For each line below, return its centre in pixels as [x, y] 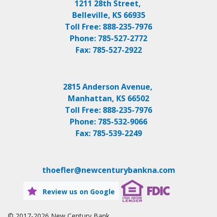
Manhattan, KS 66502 [108, 99]
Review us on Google [78, 192]
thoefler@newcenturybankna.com [108, 170]
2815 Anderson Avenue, [108, 87]
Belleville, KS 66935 [108, 15]
